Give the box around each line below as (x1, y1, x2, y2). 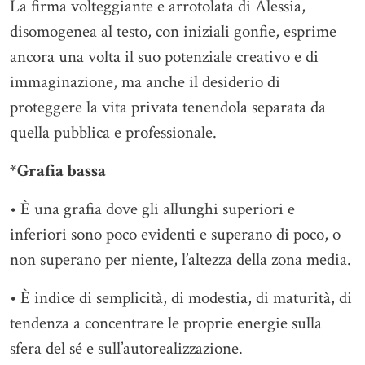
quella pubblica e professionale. (10, 121, 217, 143)
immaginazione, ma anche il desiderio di (10, 71, 280, 93)
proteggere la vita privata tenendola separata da (10, 96, 326, 118)
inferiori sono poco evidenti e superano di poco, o (10, 223, 341, 245)
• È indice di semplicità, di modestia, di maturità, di (10, 287, 352, 309)
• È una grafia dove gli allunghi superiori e (10, 198, 295, 220)
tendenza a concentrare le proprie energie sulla (10, 312, 322, 334)
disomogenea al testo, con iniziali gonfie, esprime (10, 20, 336, 42)
